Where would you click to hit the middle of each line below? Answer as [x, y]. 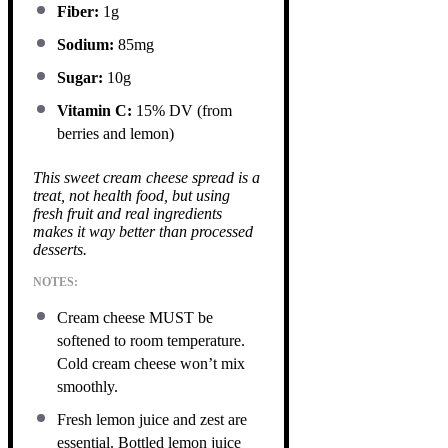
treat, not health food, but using [131, 195]
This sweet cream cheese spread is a [146, 177]
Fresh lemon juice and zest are [152, 419]
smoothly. [87, 386]
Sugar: [80, 77]
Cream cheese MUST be [135, 317]
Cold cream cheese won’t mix [151, 363]
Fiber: [78, 11]
